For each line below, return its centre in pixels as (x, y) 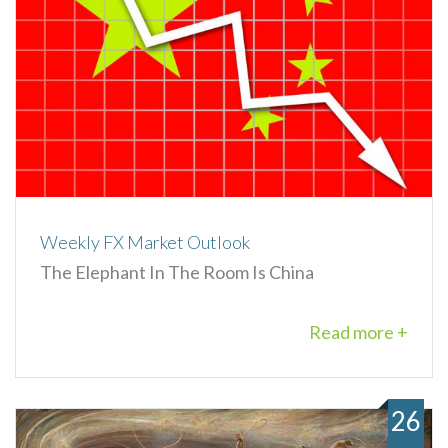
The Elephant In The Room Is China (177, 271)
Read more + (358, 331)
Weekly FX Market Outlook (145, 241)
